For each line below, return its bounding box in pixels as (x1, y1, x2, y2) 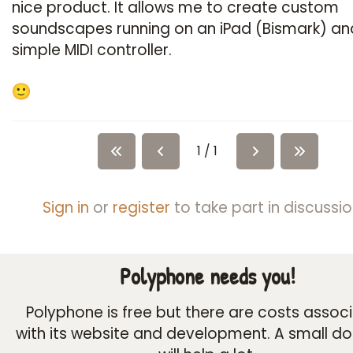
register (113, 197, 171, 218)
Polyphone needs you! (120, 261, 295, 292)
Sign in (43, 197, 90, 218)
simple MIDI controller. (12, 39, 172, 61)
